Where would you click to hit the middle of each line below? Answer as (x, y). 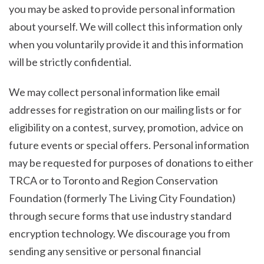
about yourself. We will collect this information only (126, 26)
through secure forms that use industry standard (120, 216)
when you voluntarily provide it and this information (126, 44)
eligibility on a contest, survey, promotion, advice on (126, 128)
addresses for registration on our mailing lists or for (125, 110)
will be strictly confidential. (70, 62)
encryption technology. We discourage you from (119, 234)
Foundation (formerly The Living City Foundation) (122, 198)
